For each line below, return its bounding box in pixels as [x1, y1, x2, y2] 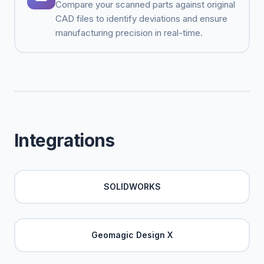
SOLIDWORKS [103, 181, 161, 192]
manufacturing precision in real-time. [55, 27, 203, 38]
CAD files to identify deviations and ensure [55, 13, 227, 24]
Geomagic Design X [91, 230, 173, 240]
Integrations [14, 130, 115, 151]
